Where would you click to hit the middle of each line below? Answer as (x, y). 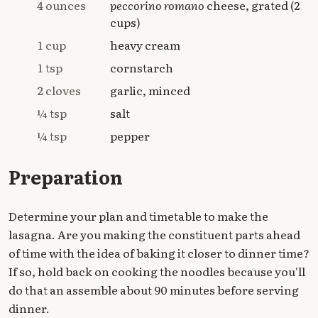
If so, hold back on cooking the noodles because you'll (157, 272)
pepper (130, 136)
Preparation (66, 177)
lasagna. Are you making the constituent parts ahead (154, 235)
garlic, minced (150, 91)
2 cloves (59, 91)
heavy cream (145, 45)
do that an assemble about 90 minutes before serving (154, 290)
